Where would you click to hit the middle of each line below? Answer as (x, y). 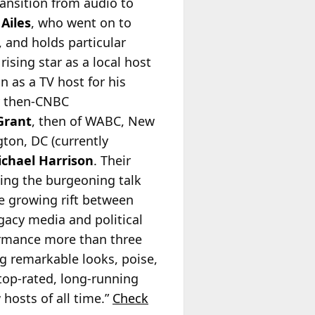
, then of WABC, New (93, 121)
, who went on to (81, 23)
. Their (112, 161)
